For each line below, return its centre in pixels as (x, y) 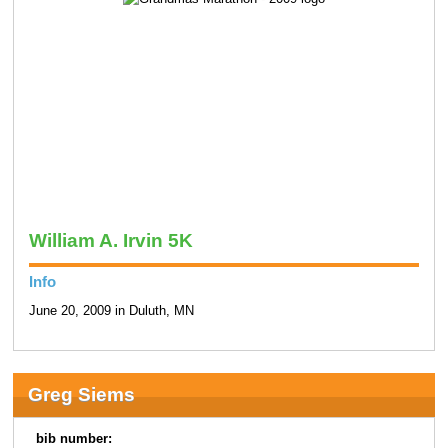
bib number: (74, 438)
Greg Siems (81, 394)
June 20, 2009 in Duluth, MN (111, 311)
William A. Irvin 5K (110, 240)
